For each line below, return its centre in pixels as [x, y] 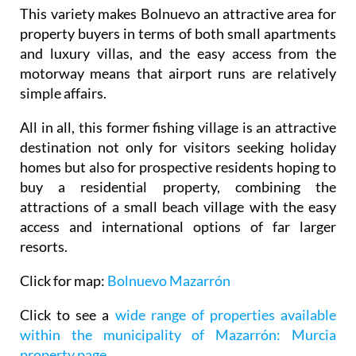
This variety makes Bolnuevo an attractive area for [178, 13]
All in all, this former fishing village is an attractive [178, 127]
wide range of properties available [225, 314]
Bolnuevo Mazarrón [169, 280]
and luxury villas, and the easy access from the [178, 53]
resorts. [44, 246]
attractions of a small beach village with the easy [178, 206]
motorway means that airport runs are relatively [178, 73]
